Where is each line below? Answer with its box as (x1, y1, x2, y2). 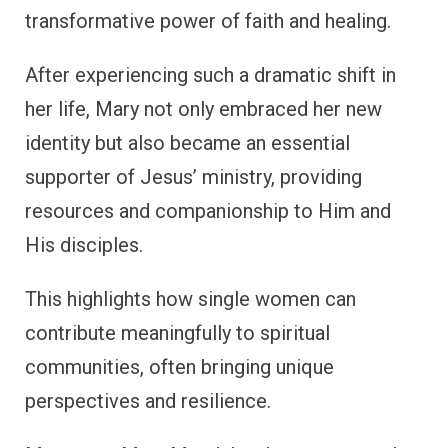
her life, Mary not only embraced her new (25, 97, 382, 122)
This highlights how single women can (25, 287, 356, 312)
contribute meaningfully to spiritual (25, 321, 330, 346)
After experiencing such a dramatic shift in (25, 63, 396, 88)
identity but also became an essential (25, 131, 350, 156)
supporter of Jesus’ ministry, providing (25, 165, 362, 190)
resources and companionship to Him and (25, 199, 391, 224)
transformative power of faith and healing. (25, 9, 391, 34)
